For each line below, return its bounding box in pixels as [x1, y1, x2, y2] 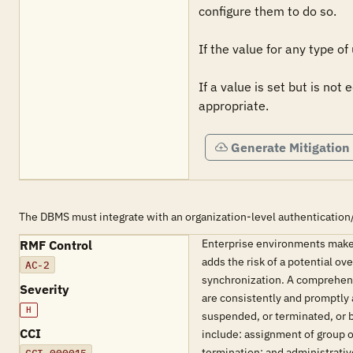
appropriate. [199, 98, 269, 113]
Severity [20, 281, 69, 297]
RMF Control [20, 237, 92, 253]
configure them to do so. [199, 3, 336, 19]
